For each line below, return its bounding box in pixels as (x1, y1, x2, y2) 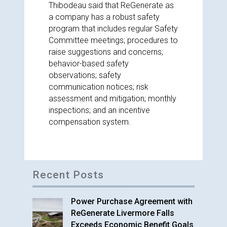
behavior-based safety (49, 59, 129, 68)
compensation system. (49, 117, 131, 127)
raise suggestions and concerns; (49, 47, 163, 57)
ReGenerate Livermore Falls (71, 208, 174, 218)
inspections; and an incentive (49, 105, 150, 115)
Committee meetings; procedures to (49, 35, 178, 45)
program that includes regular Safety (49, 24, 178, 33)
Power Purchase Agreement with (71, 197, 193, 206)
